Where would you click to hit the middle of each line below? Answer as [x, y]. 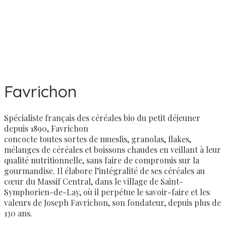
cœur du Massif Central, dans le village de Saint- [94, 181]
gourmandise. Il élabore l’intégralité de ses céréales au [104, 171]
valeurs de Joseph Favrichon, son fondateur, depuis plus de [112, 202]
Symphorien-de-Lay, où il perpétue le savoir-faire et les [107, 192]
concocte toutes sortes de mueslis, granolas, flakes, [98, 139]
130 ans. [18, 213]
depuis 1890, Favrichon [46, 128]
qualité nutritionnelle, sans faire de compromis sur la [102, 160]
